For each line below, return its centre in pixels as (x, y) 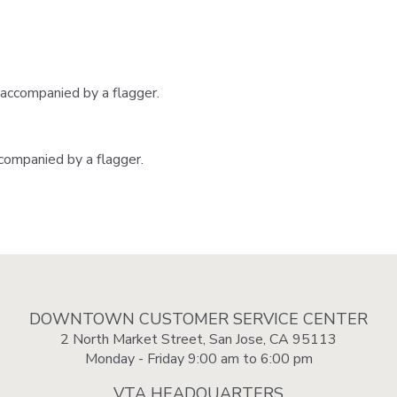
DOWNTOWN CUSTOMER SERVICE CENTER (198, 319)
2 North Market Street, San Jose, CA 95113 (198, 339)
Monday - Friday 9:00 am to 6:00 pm (198, 358)
